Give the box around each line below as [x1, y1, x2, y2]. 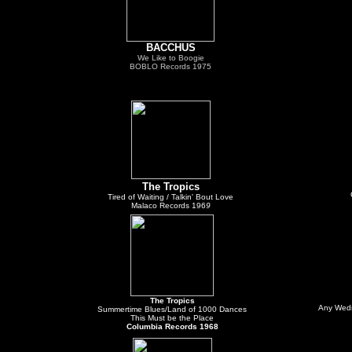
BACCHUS [145, 42, 196, 53]
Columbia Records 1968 [126, 322, 218, 331]
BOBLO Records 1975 [130, 62, 211, 71]
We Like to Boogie [137, 53, 204, 62]
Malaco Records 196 [130, 201, 206, 210]
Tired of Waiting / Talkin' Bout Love [108, 192, 233, 201]
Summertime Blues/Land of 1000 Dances [97, 305, 247, 313]
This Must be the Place [130, 313, 214, 322]
